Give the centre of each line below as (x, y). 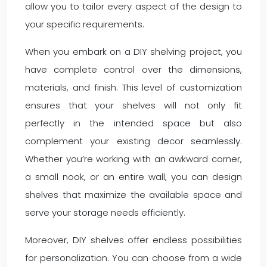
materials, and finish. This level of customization (133, 87)
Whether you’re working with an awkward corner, (133, 159)
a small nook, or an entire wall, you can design (133, 177)
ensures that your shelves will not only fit (133, 105)
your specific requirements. (85, 24)
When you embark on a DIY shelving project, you (133, 52)
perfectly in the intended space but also (133, 123)
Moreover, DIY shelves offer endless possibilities (133, 240)
